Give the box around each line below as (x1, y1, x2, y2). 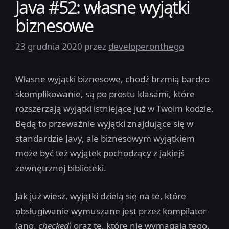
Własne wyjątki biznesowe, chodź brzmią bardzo (15, 73, 210, 85)
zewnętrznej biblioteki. (15, 162, 106, 174)
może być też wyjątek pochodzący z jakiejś (15, 147, 185, 159)
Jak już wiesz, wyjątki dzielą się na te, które (15, 190, 186, 202)
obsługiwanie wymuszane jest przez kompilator (15, 204, 207, 217)
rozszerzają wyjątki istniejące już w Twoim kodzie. (15, 103, 214, 115)
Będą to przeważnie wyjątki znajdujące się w (15, 118, 193, 130)
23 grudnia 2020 (15, 40, 82, 53)
